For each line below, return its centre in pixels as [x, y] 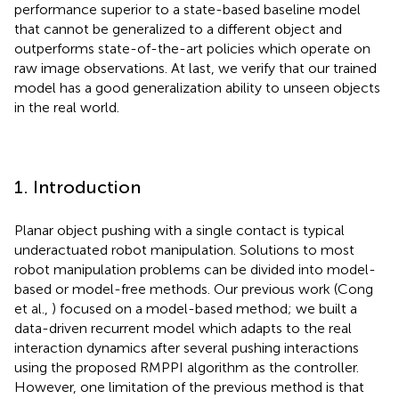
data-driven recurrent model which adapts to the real [183, 328]
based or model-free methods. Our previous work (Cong [194, 289]
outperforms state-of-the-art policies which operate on [192, 48]
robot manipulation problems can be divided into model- [195, 269]
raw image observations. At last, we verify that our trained [195, 68]
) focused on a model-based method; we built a [204, 308]
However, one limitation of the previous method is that [189, 387]
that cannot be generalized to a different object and [178, 28]
